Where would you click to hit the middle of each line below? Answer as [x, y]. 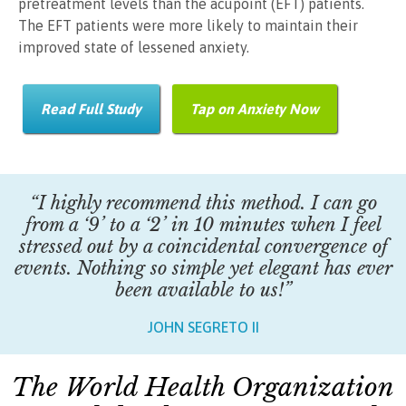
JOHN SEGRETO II [203, 328]
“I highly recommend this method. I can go [203, 203]
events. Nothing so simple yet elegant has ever [203, 269]
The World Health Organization [203, 388]
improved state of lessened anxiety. [134, 48]
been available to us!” [203, 290]
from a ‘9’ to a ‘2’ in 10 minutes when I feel [203, 225]
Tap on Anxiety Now [255, 109]
